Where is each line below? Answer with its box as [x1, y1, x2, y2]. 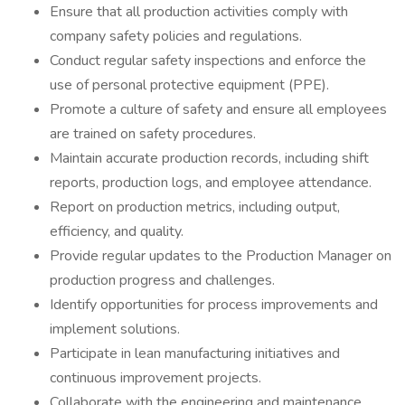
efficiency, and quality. [50, 221, 184, 241]
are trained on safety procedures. [50, 124, 256, 144]
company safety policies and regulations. [50, 26, 302, 46]
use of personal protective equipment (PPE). [50, 75, 329, 95]
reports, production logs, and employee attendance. [50, 173, 372, 193]
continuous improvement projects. [50, 368, 261, 388]
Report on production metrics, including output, [50, 197, 340, 217]
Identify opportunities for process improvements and [50, 295, 378, 315]
